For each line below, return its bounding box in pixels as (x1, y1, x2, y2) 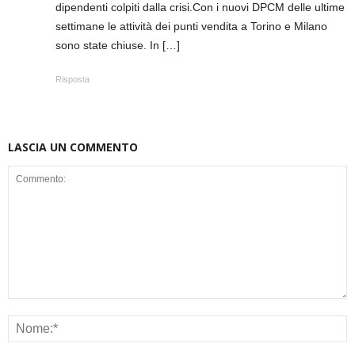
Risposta (55, 74, 90, 85)
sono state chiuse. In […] (55, 39, 180, 52)
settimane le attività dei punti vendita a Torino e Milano (55, 20, 327, 33)
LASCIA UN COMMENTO (8, 139, 138, 155)
